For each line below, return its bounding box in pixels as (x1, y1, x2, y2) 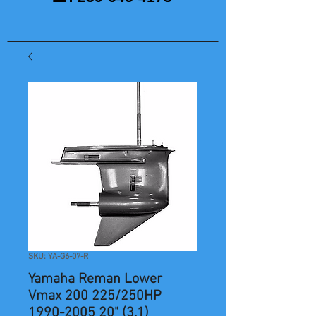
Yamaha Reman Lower (28, 271, 162, 288)
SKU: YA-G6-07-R (28, 252, 88, 262)
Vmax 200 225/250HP (28, 288, 162, 305)
